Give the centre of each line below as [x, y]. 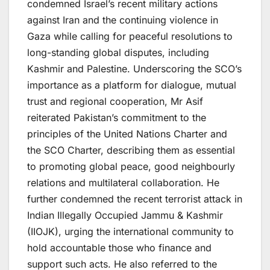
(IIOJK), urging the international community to [130, 231]
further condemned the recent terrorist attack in [135, 199]
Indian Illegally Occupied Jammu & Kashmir [125, 215]
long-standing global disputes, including [118, 52]
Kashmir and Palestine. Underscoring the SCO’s [134, 68]
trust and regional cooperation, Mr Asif [115, 101]
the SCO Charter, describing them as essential [131, 150]
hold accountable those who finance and [119, 247]
